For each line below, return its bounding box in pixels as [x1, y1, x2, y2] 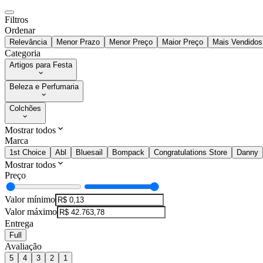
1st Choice [9, 148, 46, 157]
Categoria [5, 48, 41, 59]
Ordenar [5, 25, 35, 36]
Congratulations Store [154, 148, 227, 157]
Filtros [5, 15, 28, 25]
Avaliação [5, 241, 42, 252]
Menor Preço [109, 38, 153, 47]
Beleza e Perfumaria [9, 82, 79, 92]
